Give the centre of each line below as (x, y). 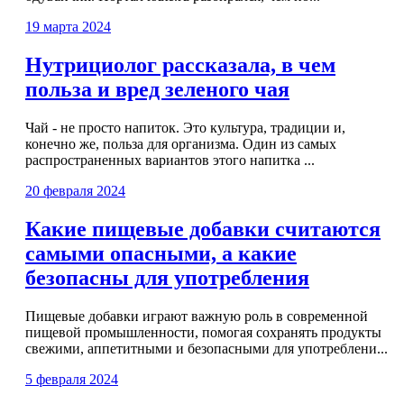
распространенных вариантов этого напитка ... (170, 161)
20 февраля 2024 (75, 191)
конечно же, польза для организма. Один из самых (181, 144)
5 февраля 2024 (72, 379)
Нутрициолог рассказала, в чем (180, 65)
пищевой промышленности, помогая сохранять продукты (203, 332)
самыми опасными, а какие (161, 253)
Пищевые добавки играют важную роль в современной (197, 316)
